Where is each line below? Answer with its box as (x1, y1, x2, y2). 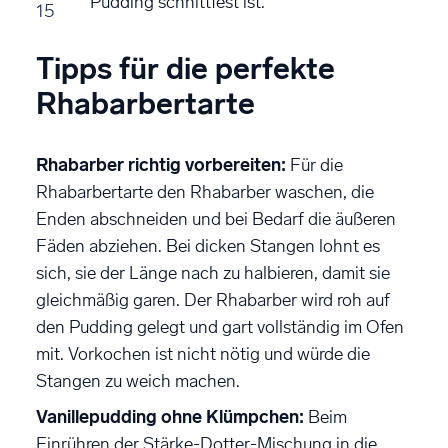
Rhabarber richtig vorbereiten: (36, 153, 286, 176)
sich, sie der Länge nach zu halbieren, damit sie (36, 261, 390, 284)
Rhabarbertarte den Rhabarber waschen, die (36, 180, 374, 203)
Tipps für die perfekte (36, 50, 335, 87)
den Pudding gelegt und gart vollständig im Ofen (36, 315, 404, 338)
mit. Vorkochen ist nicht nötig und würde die (36, 342, 370, 365)
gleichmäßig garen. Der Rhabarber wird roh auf (36, 288, 390, 311)
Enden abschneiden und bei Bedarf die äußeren (36, 207, 396, 230)
